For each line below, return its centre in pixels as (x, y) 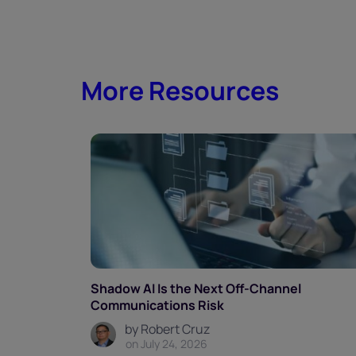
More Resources (180, 91)
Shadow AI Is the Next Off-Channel (196, 289)
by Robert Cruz (167, 329)
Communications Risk (157, 306)
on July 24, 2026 (166, 344)
